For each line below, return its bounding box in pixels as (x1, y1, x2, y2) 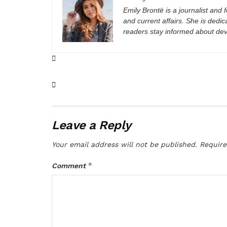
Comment (52, 161, 88, 170)
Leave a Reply (52, 118, 131, 132)
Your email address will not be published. (52, 140, 197, 148)
